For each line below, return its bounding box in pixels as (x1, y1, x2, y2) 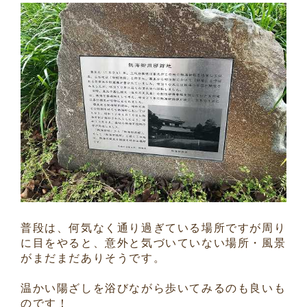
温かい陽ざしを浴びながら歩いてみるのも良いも (21, 282, 286, 295)
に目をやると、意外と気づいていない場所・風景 (21, 237, 286, 249)
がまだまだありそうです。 (21, 252, 166, 265)
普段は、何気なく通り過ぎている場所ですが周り (21, 222, 286, 234)
